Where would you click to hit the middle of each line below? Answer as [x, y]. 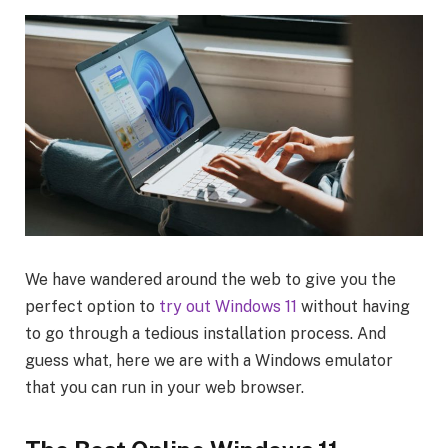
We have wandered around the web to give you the [210, 279]
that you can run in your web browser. [164, 387]
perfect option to [92, 306]
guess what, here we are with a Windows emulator [209, 360]
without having [353, 306]
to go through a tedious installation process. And [205, 333]
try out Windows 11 [228, 306]
